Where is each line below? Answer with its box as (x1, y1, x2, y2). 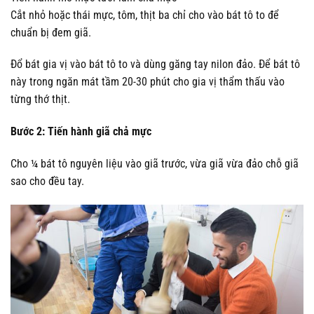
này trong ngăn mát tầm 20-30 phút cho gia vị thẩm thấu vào (11, 75, 285, 89)
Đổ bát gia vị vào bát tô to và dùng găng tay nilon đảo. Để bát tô (11, 57, 300, 71)
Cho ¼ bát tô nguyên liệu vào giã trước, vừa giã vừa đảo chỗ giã (11, 156, 299, 170)
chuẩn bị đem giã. (11, 25, 91, 39)
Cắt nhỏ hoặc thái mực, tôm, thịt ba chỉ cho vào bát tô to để (11, 8, 279, 22)
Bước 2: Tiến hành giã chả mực (11, 125, 151, 139)
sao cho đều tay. (11, 174, 84, 188)
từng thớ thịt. (11, 93, 70, 107)
